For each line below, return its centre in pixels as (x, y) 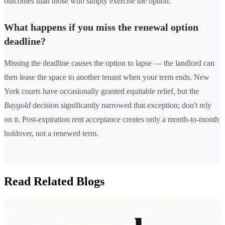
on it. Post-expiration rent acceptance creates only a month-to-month (111, 119)
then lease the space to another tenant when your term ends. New (107, 77)
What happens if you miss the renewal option (101, 27)
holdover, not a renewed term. (51, 133)
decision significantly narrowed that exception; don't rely (121, 105)
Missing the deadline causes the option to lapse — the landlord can (109, 63)
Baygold (17, 105)
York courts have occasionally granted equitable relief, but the (101, 91)
